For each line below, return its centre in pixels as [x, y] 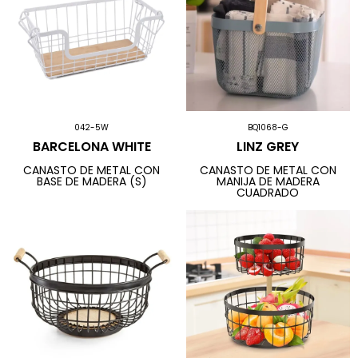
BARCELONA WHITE [91, 146]
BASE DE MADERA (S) [91, 182]
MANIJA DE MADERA [268, 182]
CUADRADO [268, 193]
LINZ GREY [268, 146]
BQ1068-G [268, 127]
